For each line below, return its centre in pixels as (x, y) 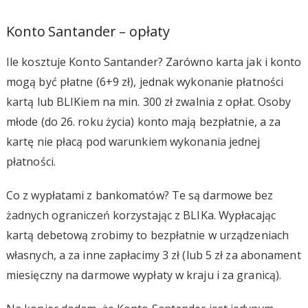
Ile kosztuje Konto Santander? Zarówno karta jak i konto (154, 62)
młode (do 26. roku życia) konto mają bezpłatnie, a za (143, 121)
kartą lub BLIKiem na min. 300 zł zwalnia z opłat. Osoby (148, 101)
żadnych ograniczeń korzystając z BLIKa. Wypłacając (141, 215)
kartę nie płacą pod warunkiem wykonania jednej (133, 141)
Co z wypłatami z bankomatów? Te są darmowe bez (140, 195)
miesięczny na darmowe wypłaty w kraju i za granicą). (144, 275)
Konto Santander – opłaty (88, 31)
